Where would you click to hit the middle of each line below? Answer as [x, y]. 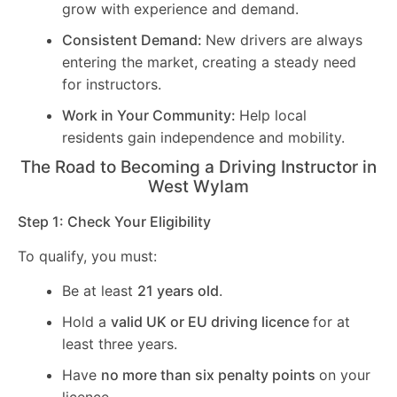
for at [331, 322]
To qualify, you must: [87, 257]
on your [345, 375]
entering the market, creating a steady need [209, 62]
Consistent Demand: [134, 39]
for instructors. [112, 84]
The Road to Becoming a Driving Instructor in [198, 167]
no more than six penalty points [210, 375]
